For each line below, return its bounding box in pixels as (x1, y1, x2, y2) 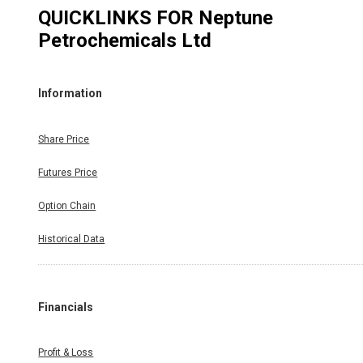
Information (38, 87, 103, 100)
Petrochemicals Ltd (38, 28, 212, 52)
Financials (38, 300, 94, 314)
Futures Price (38, 166, 98, 178)
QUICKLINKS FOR (38, 6, 199, 29)
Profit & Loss (38, 347, 94, 359)
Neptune (199, 6, 274, 29)
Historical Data (38, 233, 105, 245)
